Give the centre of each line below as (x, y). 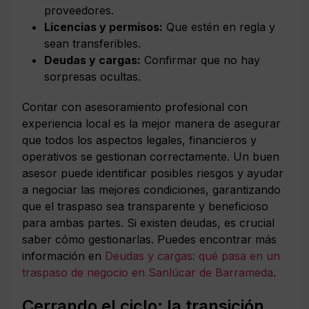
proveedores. (79, 10)
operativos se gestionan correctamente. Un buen (151, 156)
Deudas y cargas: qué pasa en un (192, 256)
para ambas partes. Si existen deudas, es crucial (148, 222)
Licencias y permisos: (103, 27)
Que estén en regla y (219, 27)
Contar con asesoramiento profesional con (135, 107)
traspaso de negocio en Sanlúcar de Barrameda (148, 272)
